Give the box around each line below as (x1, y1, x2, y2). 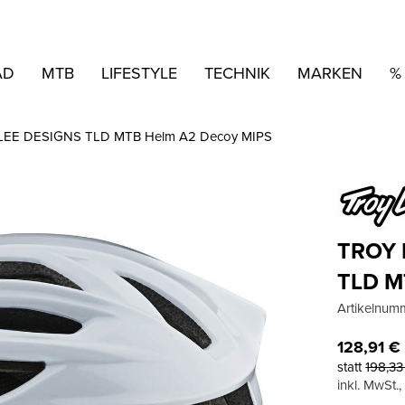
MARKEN (297, 61, 363, 84)
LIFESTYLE (101, 61, 177, 84)
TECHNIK (204, 61, 270, 84)
